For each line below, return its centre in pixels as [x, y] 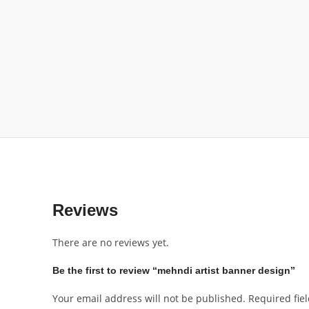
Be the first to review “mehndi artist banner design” [174, 270]
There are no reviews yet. [111, 242]
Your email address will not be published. [149, 298]
